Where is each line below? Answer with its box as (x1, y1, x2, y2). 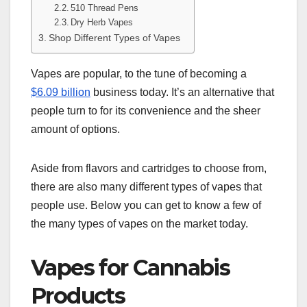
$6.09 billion (31, 86, 90, 98)
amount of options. (31, 123, 123, 135)
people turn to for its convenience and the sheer (31, 104, 260, 116)
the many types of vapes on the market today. (31, 217, 251, 230)
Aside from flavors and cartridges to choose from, (31, 162, 267, 174)
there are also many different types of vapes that (31, 180, 262, 193)
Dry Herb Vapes (71, 17, 134, 28)
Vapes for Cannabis (31, 254, 230, 281)
